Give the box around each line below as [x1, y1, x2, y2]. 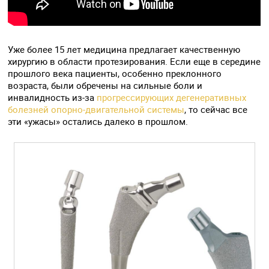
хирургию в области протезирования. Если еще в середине [8, 55, 261, 67]
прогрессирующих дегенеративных [97, 91, 247, 103]
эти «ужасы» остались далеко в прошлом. [8, 115, 189, 127]
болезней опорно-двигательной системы [8, 103, 185, 115]
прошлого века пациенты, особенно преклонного [8, 67, 222, 79]
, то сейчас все [184, 103, 248, 115]
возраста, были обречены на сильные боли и [8, 79, 203, 91]
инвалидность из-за [8, 91, 97, 103]
